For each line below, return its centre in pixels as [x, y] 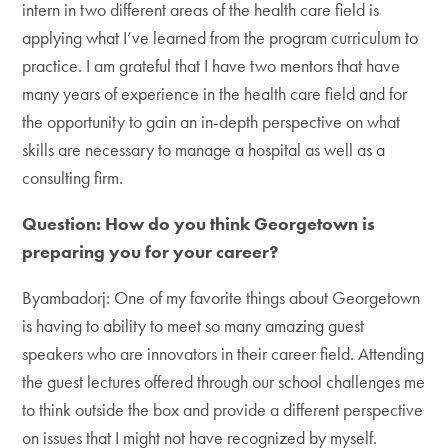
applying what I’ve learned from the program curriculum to [220, 37]
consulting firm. [73, 177]
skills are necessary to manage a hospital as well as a [204, 149]
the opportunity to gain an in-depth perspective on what [211, 121]
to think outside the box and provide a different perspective [223, 409]
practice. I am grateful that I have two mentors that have [211, 65]
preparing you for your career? [150, 251]
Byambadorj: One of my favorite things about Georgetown [221, 297]
